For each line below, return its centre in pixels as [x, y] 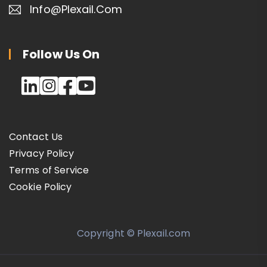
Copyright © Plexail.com [133, 233]
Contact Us [36, 136]
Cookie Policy [41, 187]
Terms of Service [49, 170]
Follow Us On [61, 54]
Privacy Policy [42, 153]
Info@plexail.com [76, 9]
